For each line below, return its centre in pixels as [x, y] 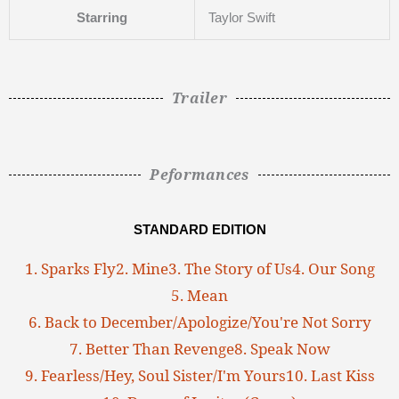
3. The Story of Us [230, 269]
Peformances [199, 175]
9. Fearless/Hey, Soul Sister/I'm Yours [155, 376]
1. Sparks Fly [70, 269]
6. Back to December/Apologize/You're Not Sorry [199, 322]
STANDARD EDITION [199, 230]
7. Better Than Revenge [151, 349]
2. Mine [142, 269]
